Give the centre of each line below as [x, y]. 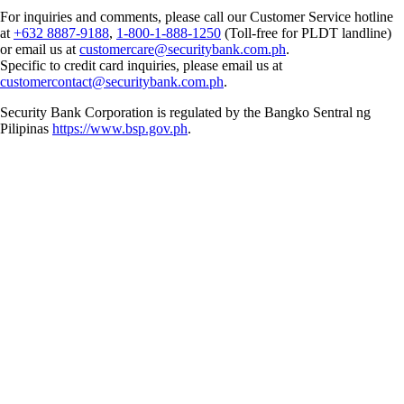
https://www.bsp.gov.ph [120, 128]
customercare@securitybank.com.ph [183, 49]
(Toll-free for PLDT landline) [306, 32]
